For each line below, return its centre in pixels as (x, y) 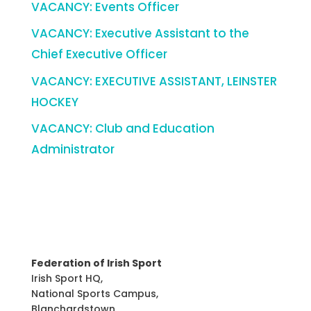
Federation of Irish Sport (96, 263)
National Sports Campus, (94, 294)
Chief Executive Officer (99, 54)
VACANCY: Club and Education (123, 128)
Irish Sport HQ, (67, 278)
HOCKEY (56, 102)
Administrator (73, 149)
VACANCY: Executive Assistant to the (140, 33)
